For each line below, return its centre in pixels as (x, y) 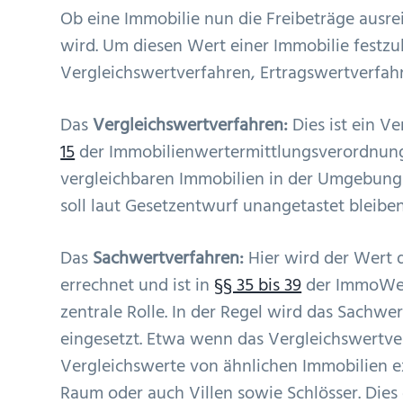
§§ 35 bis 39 (258, 286)
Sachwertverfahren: (171, 259)
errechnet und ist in (138, 286)
